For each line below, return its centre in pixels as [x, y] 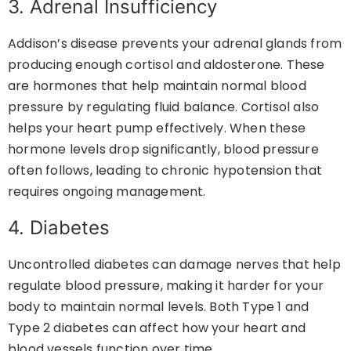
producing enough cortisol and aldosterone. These [166, 64]
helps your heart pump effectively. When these [157, 128]
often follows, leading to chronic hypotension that [165, 170]
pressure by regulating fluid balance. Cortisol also [164, 107]
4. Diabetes [59, 227]
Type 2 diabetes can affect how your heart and [157, 327]
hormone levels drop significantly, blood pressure [163, 149]
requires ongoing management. [107, 191]
